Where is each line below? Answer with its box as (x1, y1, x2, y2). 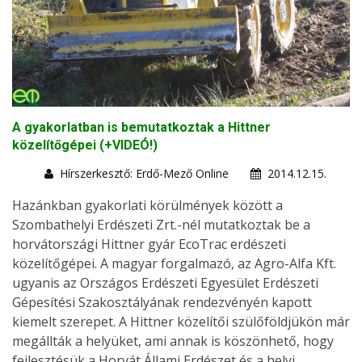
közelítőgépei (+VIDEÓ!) (12, 137, 158, 153)
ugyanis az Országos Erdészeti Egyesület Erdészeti (12, 273, 318, 292)
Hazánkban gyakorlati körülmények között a (12, 196, 283, 214)
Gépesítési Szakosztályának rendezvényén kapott (12, 293, 312, 311)
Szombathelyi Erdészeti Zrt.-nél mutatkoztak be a (12, 215, 310, 234)
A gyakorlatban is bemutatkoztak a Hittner (12, 119, 271, 135)
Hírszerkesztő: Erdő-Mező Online (60, 165, 229, 181)
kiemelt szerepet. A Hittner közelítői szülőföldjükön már (12, 312, 350, 330)
